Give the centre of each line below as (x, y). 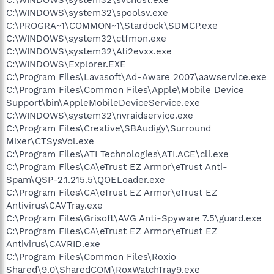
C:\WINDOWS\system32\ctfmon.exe (86, 38)
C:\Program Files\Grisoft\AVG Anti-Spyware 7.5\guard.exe (134, 218)
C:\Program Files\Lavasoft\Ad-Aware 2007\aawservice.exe (136, 77)
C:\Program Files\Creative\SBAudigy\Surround (109, 128)
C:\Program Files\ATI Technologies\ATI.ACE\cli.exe (117, 154)
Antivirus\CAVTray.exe (54, 205)
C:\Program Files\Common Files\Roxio (91, 257)
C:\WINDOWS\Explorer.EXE (66, 64)
